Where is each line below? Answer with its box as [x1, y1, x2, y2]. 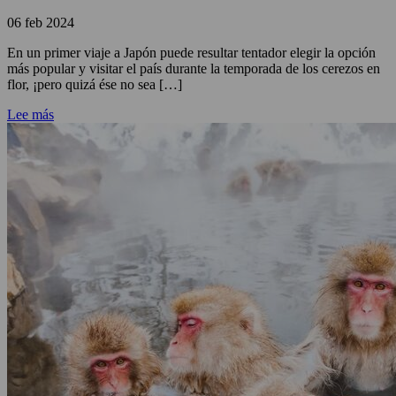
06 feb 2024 [7, 15, 74, 30]
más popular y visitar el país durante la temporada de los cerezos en [7, 61, 380, 76]
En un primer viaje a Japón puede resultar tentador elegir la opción [7, 45, 376, 60]
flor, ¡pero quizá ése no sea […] [7, 77, 182, 92]
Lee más [7, 107, 54, 122]
